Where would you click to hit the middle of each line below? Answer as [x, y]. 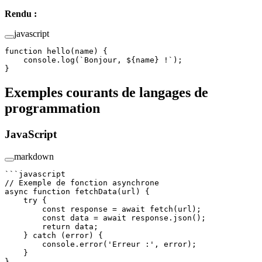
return [37, 227]
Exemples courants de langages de [106, 92]
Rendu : [21, 13]
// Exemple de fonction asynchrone [82, 183]
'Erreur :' [131, 244]
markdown [34, 157]
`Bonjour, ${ [108, 60]
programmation [54, 108]
